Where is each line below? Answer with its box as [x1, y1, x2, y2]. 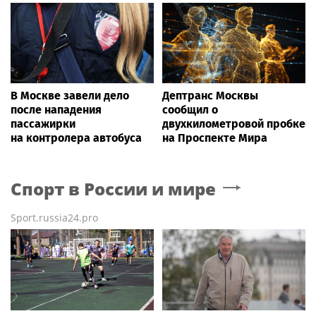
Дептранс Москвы [162, 89, 258, 103]
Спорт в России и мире [11, 177, 216, 201]
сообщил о [162, 103, 218, 117]
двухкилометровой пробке [162, 117, 305, 131]
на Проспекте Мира [162, 131, 267, 145]
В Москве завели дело [11, 89, 129, 103]
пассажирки [11, 117, 75, 131]
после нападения [11, 103, 102, 117]
